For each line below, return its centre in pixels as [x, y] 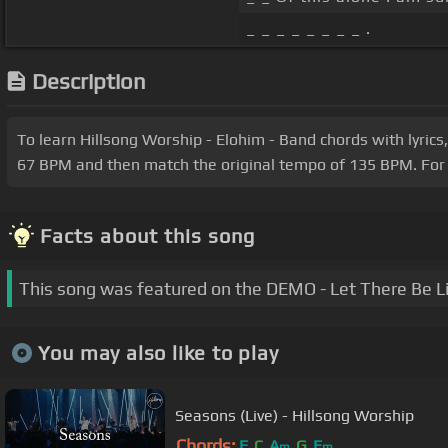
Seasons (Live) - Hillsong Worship [294, 415]
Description [89, 81]
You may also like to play [158, 352]
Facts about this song [147, 236]
